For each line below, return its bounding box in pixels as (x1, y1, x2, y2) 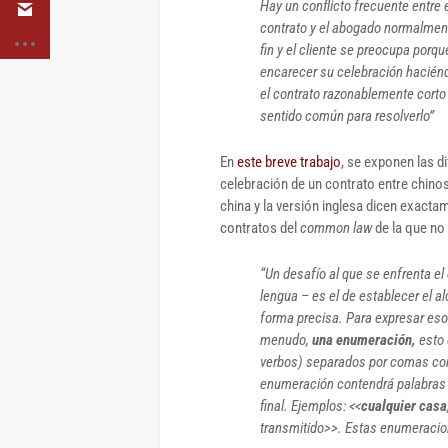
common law (300, 218, 375, 237)
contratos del (220, 218, 300, 237)
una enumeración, (312, 330, 416, 349)
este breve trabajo (237, 152, 341, 171)
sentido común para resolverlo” (260, 106, 434, 125)
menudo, (260, 330, 312, 349)
